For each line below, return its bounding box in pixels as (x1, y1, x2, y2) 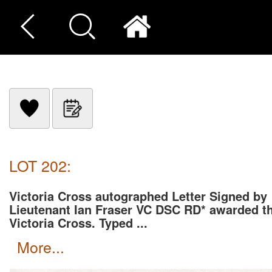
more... (30, 236, 64, 257)
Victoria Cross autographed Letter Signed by (9, 187, 267, 205)
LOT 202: (9, 154, 71, 176)
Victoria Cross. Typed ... (9, 214, 148, 231)
